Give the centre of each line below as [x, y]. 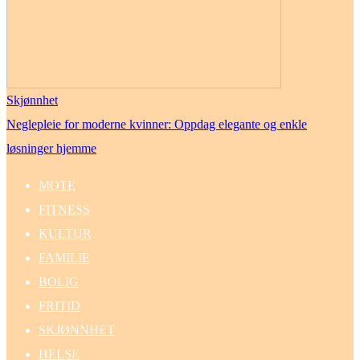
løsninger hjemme [51, 149]
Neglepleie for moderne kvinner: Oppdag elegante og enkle [157, 125]
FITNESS [64, 210]
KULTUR [65, 234]
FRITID [59, 306]
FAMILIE [64, 258]
